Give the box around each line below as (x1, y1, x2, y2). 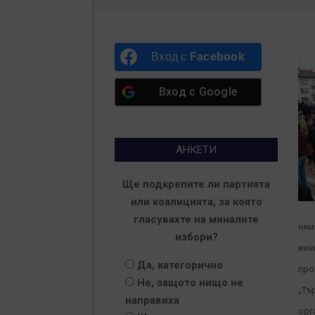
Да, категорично (137, 259, 223, 271)
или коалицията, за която (130, 195, 262, 208)
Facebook (189, 51, 245, 63)
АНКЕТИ (176, 143, 217, 156)
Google (198, 85, 237, 98)
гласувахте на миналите (134, 213, 259, 226)
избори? (174, 231, 218, 243)
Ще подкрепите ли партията (122, 178, 270, 191)
